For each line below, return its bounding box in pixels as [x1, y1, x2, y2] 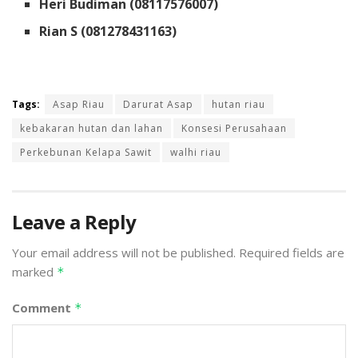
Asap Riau [53, 97, 105, 112]
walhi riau [170, 145, 221, 160]
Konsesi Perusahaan [181, 121, 287, 136]
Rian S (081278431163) [39, 22, 177, 41]
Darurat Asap [123, 97, 193, 112]
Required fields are [239, 245, 344, 261]
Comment [12, 300, 74, 316]
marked [12, 264, 57, 280]
